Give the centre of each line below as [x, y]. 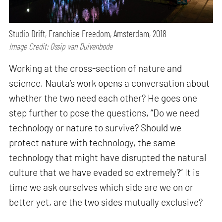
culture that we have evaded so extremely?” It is [105, 172]
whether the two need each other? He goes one [103, 98]
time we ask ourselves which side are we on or [101, 187]
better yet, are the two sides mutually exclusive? [106, 202]
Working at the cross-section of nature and [96, 68]
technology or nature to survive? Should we [95, 127]
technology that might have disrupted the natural [108, 157]
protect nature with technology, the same [92, 142]
